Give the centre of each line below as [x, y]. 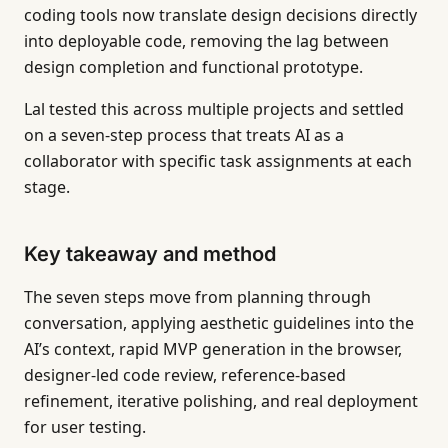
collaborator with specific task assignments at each [218, 161]
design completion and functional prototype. [193, 67]
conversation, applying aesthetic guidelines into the [219, 323]
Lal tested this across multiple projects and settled [214, 109]
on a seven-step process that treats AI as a [184, 135]
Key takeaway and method [150, 254]
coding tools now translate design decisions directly [220, 15]
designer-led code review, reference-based [185, 375]
